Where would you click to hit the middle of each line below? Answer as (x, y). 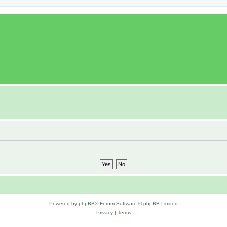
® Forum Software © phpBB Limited (136, 203)
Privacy (104, 213)
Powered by (64, 203)
